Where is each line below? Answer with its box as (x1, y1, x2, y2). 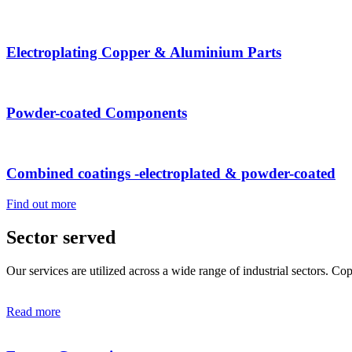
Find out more (6, 197, 76, 211)
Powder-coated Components (6, 104, 187, 121)
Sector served (6, 227, 115, 247)
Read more (6, 304, 60, 318)
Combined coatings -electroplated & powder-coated (6, 165, 335, 182)
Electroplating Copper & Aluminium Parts (6, 43, 281, 60)
